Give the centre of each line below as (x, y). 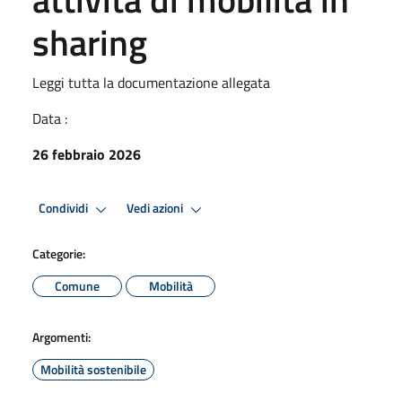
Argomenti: (61, 336)
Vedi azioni (156, 209)
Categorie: (59, 253)
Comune (77, 285)
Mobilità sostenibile (93, 369)
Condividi (65, 209)
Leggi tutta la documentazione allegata (151, 82)
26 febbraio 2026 (87, 154)
